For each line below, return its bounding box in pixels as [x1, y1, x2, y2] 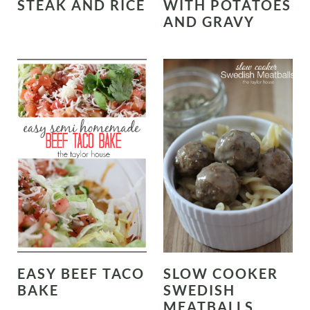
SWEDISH [163, 282, 235, 299]
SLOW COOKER [163, 265, 278, 282]
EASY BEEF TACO [17, 265, 145, 282]
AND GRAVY [163, 12, 255, 30]
